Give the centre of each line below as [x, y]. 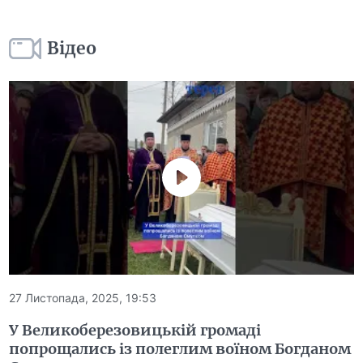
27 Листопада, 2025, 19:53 [83, 298]
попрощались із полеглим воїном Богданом [180, 349]
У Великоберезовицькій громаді [135, 331]
